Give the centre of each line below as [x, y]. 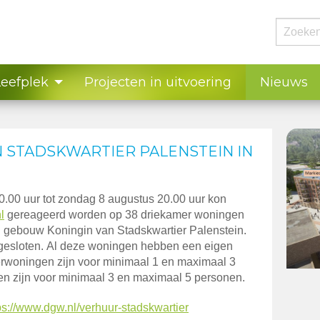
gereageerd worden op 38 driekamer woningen [124, 215]
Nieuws [284, 82]
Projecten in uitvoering [158, 82]
